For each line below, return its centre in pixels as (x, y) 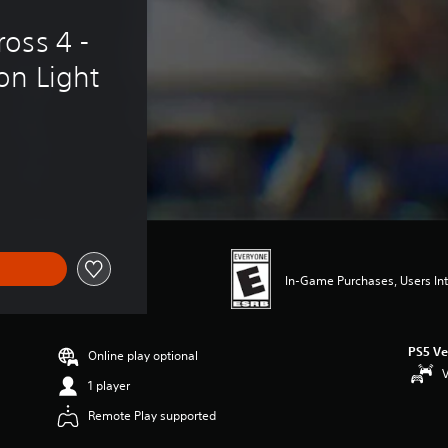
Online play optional (143, 355)
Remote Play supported (152, 415)
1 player (109, 385)
